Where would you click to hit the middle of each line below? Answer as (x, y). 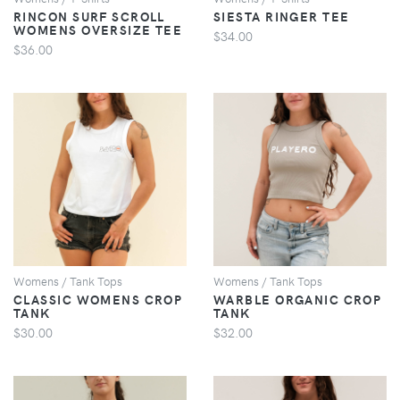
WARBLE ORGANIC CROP (298, 299)
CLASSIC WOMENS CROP (98, 299)
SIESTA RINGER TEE (282, 16)
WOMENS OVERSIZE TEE (98, 29)
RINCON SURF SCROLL (89, 16)
